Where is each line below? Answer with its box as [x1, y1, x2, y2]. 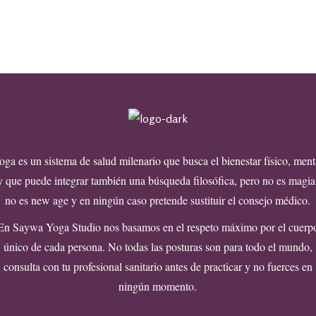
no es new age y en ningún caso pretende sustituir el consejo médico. [5, 193, 311, 207]
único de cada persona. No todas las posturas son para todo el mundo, [3, 239, 312, 254]
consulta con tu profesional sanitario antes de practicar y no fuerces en [3, 259, 312, 274]
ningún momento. [119, 279, 197, 293]
